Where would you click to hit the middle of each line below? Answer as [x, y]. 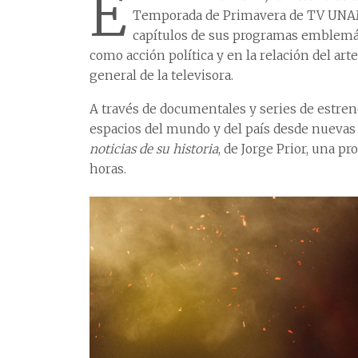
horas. [108, 169]
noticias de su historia [154, 149]
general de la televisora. [161, 76]
